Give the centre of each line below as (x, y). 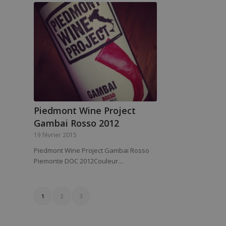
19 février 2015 (55, 135)
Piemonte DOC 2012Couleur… (79, 161)
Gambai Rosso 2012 (76, 123)
